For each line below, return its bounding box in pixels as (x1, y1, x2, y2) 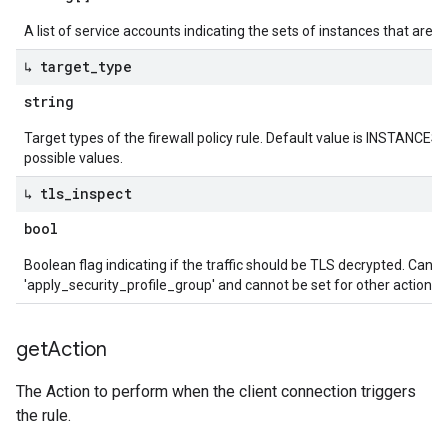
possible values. (24, 150, 123, 166)
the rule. (16, 406, 71, 425)
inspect (72, 184, 132, 203)
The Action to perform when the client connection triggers (16, 382, 416, 401)
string (24, 92, 74, 111)
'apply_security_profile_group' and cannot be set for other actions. (24, 277, 442, 293)
